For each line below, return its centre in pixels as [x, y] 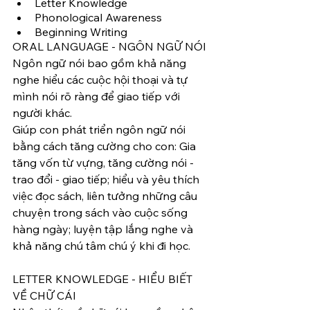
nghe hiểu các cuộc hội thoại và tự [101, 80]
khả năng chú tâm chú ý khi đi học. [103, 246]
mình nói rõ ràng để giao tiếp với [98, 96]
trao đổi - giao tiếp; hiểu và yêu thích [107, 179]
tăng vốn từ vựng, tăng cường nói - [104, 163]
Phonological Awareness [98, 17]
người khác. [44, 113]
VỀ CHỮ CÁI [44, 295]
